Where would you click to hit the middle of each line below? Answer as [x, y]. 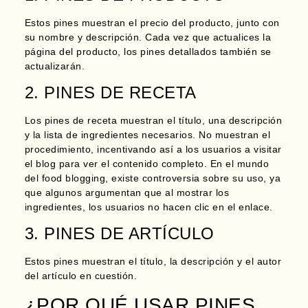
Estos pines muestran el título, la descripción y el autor [153, 262]
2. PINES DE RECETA [110, 93]
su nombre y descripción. [85, 37]
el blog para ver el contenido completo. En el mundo [147, 164]
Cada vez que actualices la [208, 37]
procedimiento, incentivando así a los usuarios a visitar [153, 150]
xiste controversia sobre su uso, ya [199, 178]
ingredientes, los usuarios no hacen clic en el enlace [147, 207]
